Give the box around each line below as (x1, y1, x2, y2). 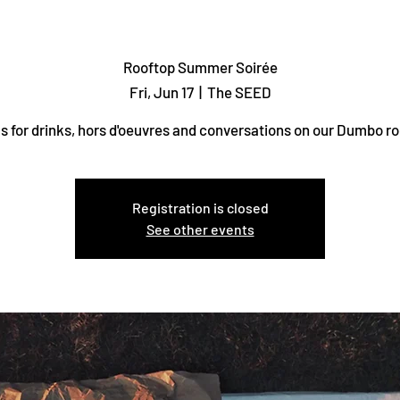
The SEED (206, 82, 271, 101)
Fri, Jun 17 (129, 82, 194, 101)
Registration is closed (131, 198, 269, 216)
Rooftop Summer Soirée (122, 58, 278, 76)
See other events (146, 220, 254, 237)
